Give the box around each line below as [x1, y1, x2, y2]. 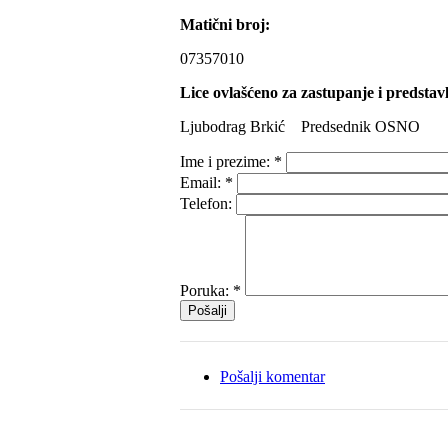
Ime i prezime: [180, 152, 274, 170]
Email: [180, 173, 225, 191]
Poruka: [180, 281, 233, 299]
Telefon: [180, 194, 236, 212]
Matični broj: [180, 15, 270, 33]
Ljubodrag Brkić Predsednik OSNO [180, 117, 420, 135]
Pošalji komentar [220, 367, 325, 385]
